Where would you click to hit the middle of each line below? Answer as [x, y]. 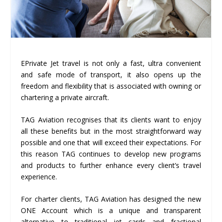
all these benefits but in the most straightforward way [111, 131]
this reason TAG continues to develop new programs [111, 154]
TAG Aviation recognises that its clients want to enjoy [111, 119]
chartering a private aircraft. [65, 97]
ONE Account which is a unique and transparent [111, 211]
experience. [39, 176]
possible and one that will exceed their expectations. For [111, 142]
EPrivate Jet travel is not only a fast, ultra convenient [111, 63]
